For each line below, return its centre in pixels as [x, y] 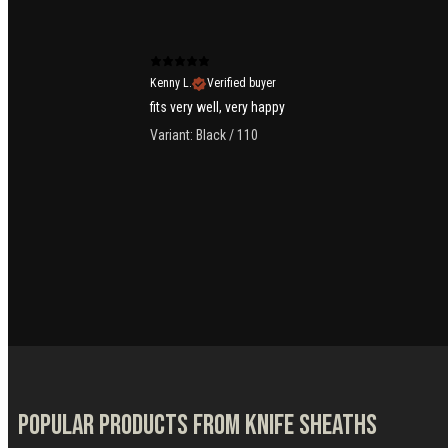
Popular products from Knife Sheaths [197, 425]
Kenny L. [171, 83]
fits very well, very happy [217, 107]
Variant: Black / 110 [204, 135]
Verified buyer [241, 83]
